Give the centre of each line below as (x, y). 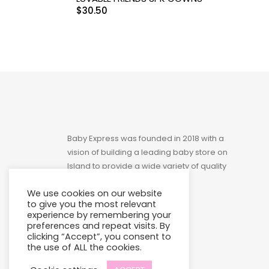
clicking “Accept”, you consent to (99, 237)
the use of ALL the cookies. (84, 247)
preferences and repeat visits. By (98, 226)
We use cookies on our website (95, 193)
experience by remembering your (99, 215)
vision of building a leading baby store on (147, 153)
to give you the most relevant (92, 204)
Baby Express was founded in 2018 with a (146, 139)
